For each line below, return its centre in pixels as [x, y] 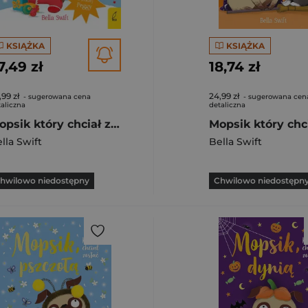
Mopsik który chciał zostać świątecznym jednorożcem [115, 124]
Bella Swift [235, 142]
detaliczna [227, 105]
